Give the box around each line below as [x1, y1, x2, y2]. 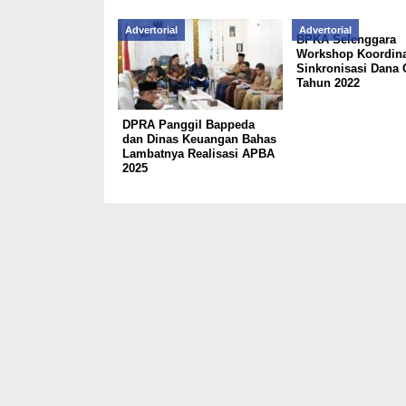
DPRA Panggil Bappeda [121, 118, 255, 131]
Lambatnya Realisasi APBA [121, 147, 275, 160]
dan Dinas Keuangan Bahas [121, 132, 276, 146]
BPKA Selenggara [295, 33, 396, 46]
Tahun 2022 [295, 76, 360, 90]
